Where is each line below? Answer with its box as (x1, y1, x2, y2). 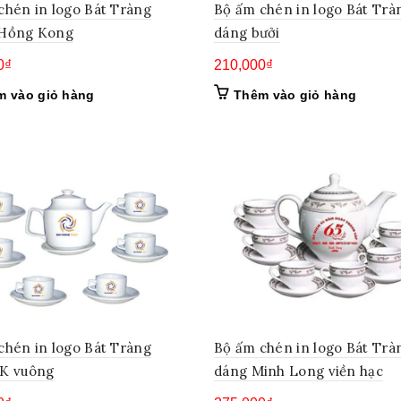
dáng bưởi (214, 23, 280, 41)
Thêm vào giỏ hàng (234, 87, 357, 102)
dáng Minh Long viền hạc (214, 362, 383, 380)
